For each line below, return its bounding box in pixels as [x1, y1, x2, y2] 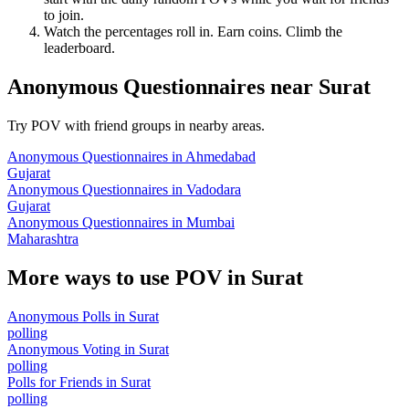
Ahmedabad [185, 149, 256, 165]
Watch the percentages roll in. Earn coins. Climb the [44, 24, 342, 40]
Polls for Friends [7, 373, 102, 390]
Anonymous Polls [7, 308, 110, 324]
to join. [44, 7, 84, 24]
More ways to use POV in [7, 265, 251, 289]
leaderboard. [44, 40, 115, 57]
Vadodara [186, 182, 241, 198]
